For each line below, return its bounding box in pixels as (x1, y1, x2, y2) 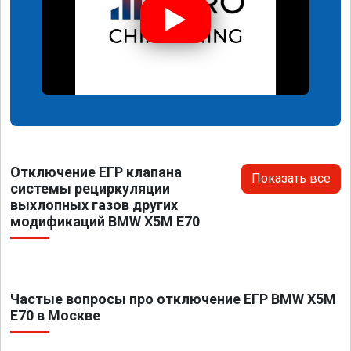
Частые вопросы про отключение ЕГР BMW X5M (10, 291, 336, 308)
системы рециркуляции (10, 180, 170, 197)
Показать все (251, 171, 331, 186)
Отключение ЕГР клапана (10, 164, 182, 181)
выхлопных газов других (10, 197, 178, 214)
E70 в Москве (10, 307, 100, 324)
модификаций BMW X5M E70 (10, 213, 200, 230)
